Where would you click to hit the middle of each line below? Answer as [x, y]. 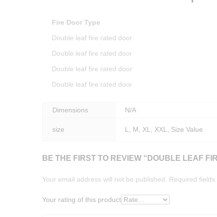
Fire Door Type [76, 22]
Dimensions [70, 110]
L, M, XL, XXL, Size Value [164, 129]
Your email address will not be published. [105, 179]
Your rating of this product [82, 200]
